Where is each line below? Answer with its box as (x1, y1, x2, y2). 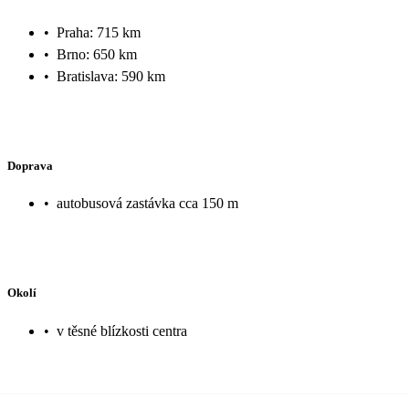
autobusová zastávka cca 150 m (57, 195, 238, 212)
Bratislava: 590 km (57, 68, 165, 84)
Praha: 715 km (57, 24, 141, 40)
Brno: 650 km (57, 46, 137, 62)
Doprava (7, 158, 53, 173)
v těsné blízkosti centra (57, 322, 187, 339)
